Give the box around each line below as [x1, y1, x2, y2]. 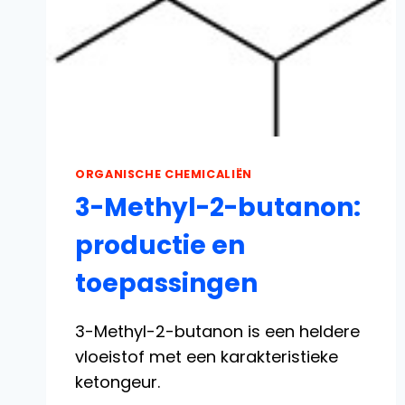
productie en [75, 228, 245, 264]
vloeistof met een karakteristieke [75, 345, 338, 369]
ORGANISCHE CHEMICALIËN [75, 165, 252, 182]
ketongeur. [75, 371, 160, 394]
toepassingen [75, 266, 258, 302]
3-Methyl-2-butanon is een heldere [75, 320, 360, 344]
